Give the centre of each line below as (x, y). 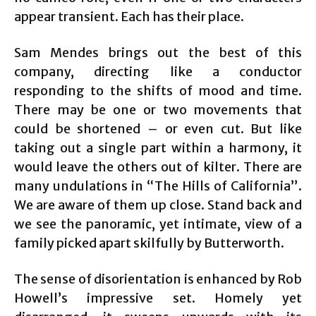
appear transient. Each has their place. (129, 17)
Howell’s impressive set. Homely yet (158, 298)
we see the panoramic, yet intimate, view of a (158, 224)
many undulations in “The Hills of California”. (158, 186)
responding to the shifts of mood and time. (158, 91)
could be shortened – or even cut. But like (158, 129)
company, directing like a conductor (158, 72)
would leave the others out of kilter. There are (158, 167)
